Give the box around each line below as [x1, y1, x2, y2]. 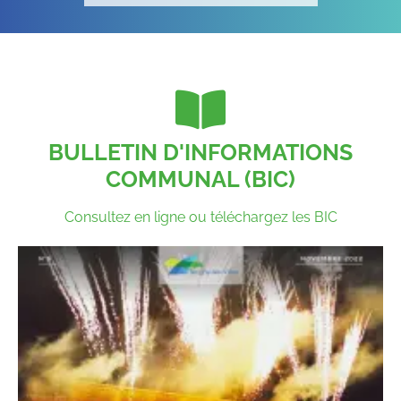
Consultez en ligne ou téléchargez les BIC [64, 208, 337, 226]
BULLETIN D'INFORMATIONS [48, 138, 353, 166]
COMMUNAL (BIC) [106, 165, 295, 192]
